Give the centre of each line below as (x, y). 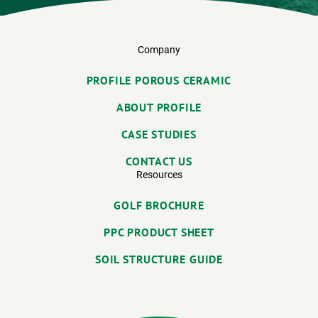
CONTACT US (159, 161)
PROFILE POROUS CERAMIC (159, 81)
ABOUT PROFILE (159, 108)
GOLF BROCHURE (159, 205)
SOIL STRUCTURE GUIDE (159, 259)
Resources (159, 175)
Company (159, 50)
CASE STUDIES (159, 135)
